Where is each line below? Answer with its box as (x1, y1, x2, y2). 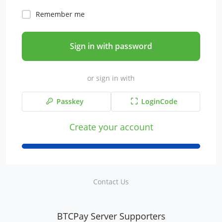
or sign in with (87, 73, 135, 83)
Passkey (56, 97, 84, 107)
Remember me (36, 9, 85, 19)
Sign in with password (70, 41, 152, 52)
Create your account (69, 120, 153, 133)
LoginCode (141, 97, 177, 107)
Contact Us (93, 177, 129, 187)
